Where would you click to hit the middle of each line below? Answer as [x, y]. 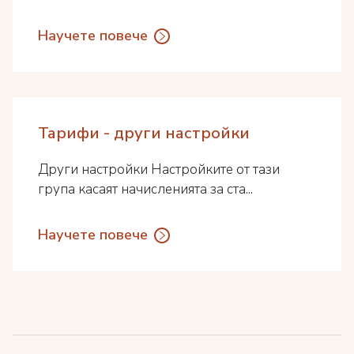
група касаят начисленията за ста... [145, 189]
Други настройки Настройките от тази [159, 169]
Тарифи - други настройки [144, 133]
